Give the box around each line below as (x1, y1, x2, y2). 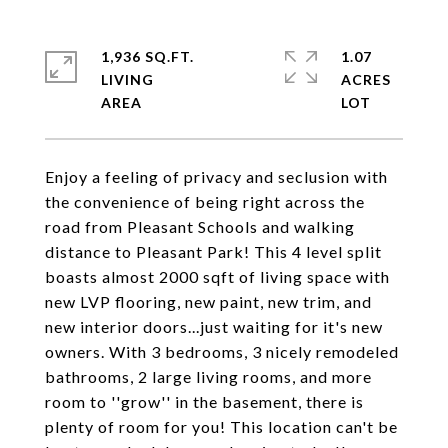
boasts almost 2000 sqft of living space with (45, 267, 390, 286)
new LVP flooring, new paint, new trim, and (45, 292, 372, 311)
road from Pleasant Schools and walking (45, 217, 355, 236)
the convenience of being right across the (45, 192, 365, 211)
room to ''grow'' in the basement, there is (45, 392, 364, 411)
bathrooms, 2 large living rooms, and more (45, 367, 372, 386)
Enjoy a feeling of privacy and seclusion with (45, 167, 388, 186)
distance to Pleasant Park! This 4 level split (45, 242, 382, 261)
